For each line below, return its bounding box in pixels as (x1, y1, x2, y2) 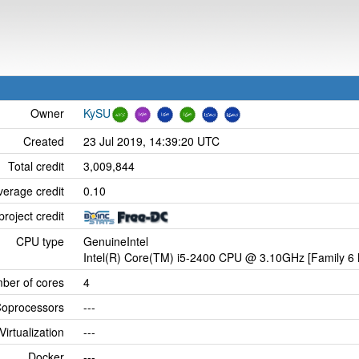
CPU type (16, 233, 64, 249)
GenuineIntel (83, 233, 148, 249)
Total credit (8, 158, 64, 174)
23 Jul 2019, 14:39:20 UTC (83, 133, 220, 149)
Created (23, 133, 64, 149)
